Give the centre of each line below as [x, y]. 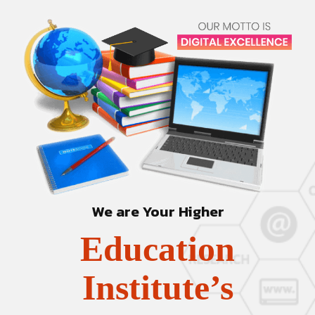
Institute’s [157, 287]
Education [157, 249]
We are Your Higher [157, 211]
